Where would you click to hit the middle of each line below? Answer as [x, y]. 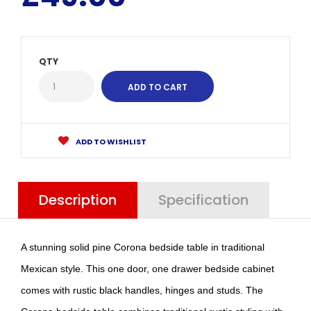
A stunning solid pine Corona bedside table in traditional [143, 247]
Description [78, 200]
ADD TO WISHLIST [110, 141]
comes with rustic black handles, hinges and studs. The [142, 290]
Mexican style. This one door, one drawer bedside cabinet [148, 268]
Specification [203, 200]
